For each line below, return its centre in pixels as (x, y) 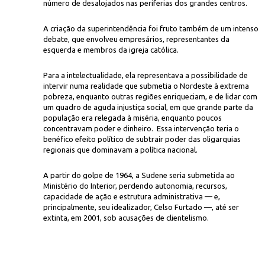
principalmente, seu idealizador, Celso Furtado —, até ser (141, 207)
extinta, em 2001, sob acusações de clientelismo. (126, 218)
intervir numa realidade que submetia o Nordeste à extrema (146, 86)
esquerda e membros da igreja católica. (111, 50)
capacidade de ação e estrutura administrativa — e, (132, 196)
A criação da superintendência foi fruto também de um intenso (151, 28)
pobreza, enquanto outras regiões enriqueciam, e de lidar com (150, 96)
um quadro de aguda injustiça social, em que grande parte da (148, 107)
